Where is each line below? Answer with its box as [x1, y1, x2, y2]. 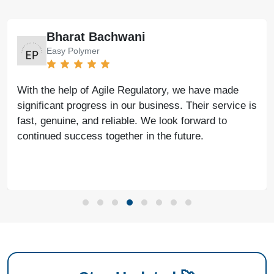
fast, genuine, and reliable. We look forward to [17, 115, 227, 127]
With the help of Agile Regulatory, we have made [17, 84, 239, 97]
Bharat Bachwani [46, 30, 146, 44]
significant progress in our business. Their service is [17, 100, 257, 112]
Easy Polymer [46, 46, 100, 56]
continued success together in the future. [17, 130, 204, 143]
